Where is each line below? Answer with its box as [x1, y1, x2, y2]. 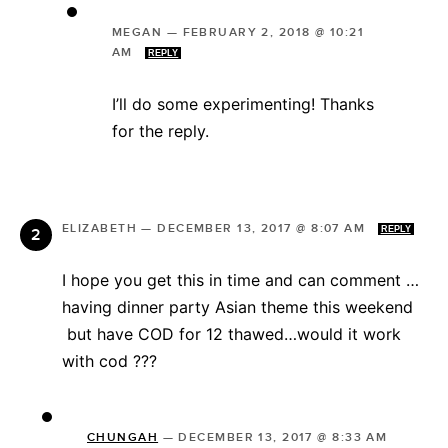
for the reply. [112, 120, 209, 141]
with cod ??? [62, 350, 157, 371]
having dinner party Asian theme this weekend [62, 296, 413, 317]
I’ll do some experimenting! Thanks [112, 93, 374, 114]
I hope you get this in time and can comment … [62, 269, 419, 290]
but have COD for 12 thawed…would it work [62, 323, 401, 344]
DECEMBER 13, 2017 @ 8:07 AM [157, 220, 370, 236]
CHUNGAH [87, 429, 159, 445]
